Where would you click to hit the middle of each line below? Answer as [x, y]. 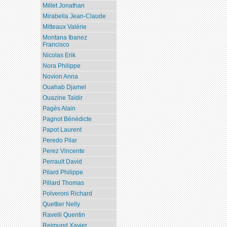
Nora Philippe [62, 66]
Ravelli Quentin [64, 215]
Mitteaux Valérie [65, 27]
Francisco [56, 45]
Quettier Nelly [62, 204]
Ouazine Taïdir [63, 98]
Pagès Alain [59, 109]
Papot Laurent [62, 130]
